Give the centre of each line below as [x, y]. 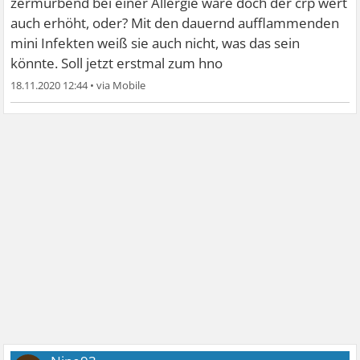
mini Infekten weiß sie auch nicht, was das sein [155, 43]
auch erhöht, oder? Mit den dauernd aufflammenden [175, 22]
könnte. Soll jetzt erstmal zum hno [117, 63]
